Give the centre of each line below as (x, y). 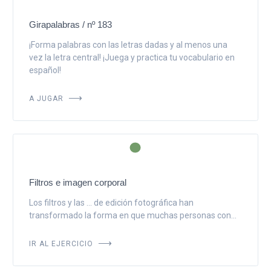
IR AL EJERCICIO (62, 242)
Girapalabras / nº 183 (70, 24)
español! (45, 70)
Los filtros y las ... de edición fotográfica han (111, 202)
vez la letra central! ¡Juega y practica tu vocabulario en (132, 57)
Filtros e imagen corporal (77, 182)
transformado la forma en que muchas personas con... (132, 215)
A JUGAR (47, 97)
